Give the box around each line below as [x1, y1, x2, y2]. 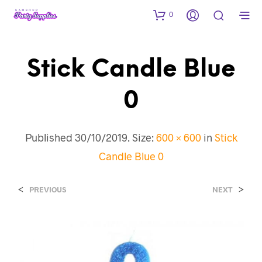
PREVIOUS [29, 184, 66, 194]
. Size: [127, 130, 156, 144]
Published [25, 130, 75, 144]
